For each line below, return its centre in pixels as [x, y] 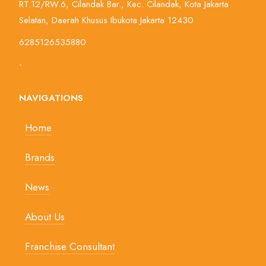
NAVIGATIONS [51, 98]
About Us [45, 217]
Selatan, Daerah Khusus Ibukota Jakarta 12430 [106, 20]
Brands [40, 158]
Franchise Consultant [70, 247]
